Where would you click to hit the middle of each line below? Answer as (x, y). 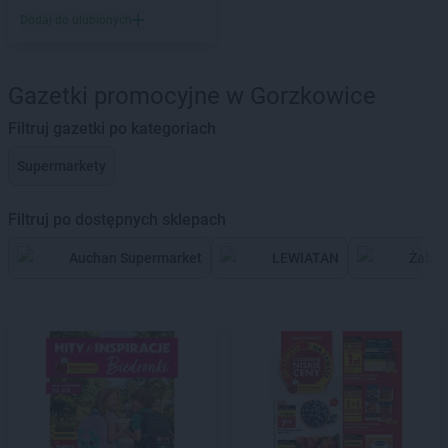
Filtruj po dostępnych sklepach (117, 219)
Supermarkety (61, 166)
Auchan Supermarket (135, 258)
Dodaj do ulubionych (76, 20)
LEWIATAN (305, 258)
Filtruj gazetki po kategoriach (112, 128)
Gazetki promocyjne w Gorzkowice (192, 96)
